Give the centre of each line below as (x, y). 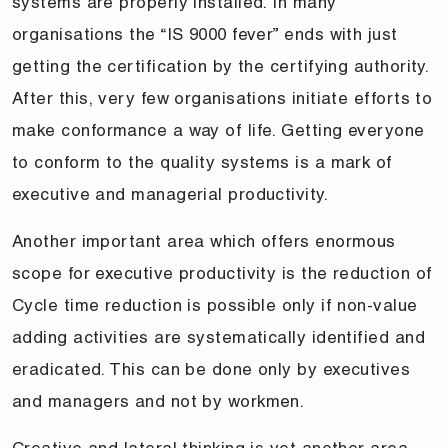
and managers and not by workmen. (158, 400)
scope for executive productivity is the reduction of (222, 272)
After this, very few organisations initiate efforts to (222, 97)
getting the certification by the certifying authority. (220, 65)
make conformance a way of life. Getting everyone (218, 129)
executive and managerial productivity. (170, 193)
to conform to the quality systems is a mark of (202, 161)
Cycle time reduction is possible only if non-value (215, 304)
